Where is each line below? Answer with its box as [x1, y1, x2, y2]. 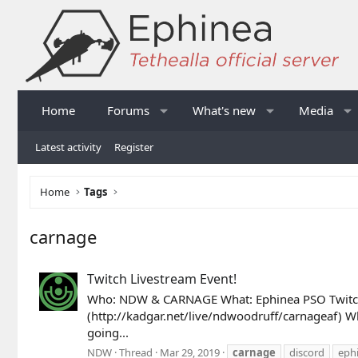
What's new [192, 101, 256, 118]
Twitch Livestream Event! [87, 270, 237, 288]
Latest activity [35, 139, 101, 154]
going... [87, 324, 129, 341]
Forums [107, 101, 149, 118]
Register [114, 139, 153, 154]
